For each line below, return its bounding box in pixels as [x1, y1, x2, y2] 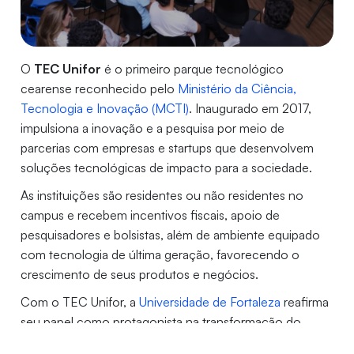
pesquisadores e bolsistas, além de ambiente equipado [21, 227, 321, 243]
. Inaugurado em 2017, [189, 100, 312, 117]
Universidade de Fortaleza [139, 294, 281, 311]
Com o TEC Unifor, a [21, 294, 140, 311]
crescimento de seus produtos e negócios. [21, 266, 259, 283]
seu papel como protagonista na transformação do [21, 314, 302, 330]
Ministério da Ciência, [178, 81, 297, 97]
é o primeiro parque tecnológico [101, 61, 284, 77]
